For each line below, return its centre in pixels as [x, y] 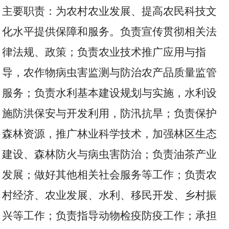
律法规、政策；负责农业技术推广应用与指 [104, 52]
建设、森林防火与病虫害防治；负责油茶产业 [110, 154]
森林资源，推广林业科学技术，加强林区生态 [110, 134]
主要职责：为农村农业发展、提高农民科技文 [110, 11]
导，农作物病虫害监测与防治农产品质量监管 [110, 73]
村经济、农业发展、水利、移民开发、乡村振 [110, 195]
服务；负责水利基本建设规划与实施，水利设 [110, 93]
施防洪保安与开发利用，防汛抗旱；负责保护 [110, 113]
